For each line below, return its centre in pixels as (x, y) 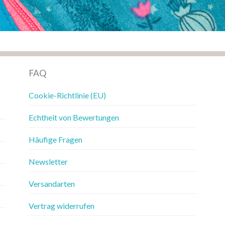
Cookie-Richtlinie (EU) (67, 95)
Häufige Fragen (55, 139)
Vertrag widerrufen (61, 205)
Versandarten (51, 183)
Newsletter (48, 161)
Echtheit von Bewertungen (74, 117)
